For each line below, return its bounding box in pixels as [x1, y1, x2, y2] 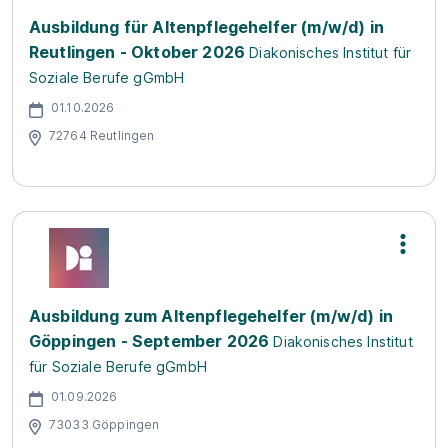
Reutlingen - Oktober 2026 [29, 41, 246, 62]
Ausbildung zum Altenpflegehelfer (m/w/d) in [29, 305, 393, 326]
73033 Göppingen [49, 417, 160, 433]
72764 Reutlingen [49, 128, 155, 144]
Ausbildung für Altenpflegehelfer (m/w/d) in [29, 16, 384, 37]
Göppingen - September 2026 [29, 330, 270, 351]
